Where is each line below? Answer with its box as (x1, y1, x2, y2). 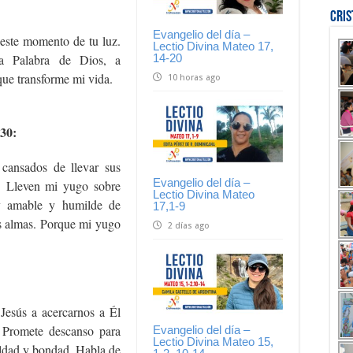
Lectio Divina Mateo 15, (153, 335, 273, 349)
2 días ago (168, 220, 210, 231)
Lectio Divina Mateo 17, (153, 39, 273, 53)
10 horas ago (168, 72, 221, 83)
